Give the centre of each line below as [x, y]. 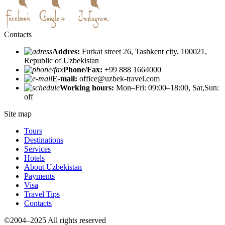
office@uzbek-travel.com [119, 79]
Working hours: [87, 88]
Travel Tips [42, 194]
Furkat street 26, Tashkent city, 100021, [143, 52]
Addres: [66, 52]
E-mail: [65, 79]
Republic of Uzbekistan [62, 61]
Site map [18, 114]
